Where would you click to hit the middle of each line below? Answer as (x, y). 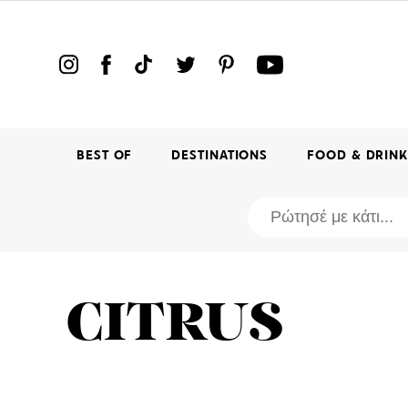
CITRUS (174, 326)
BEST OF (105, 156)
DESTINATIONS (220, 156)
